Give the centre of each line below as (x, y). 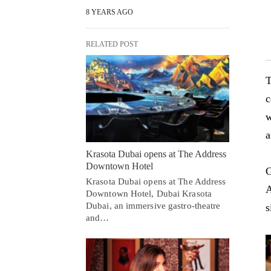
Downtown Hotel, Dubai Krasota (149, 193)
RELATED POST (112, 44)
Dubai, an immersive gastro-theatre (153, 205)
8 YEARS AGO (109, 12)
